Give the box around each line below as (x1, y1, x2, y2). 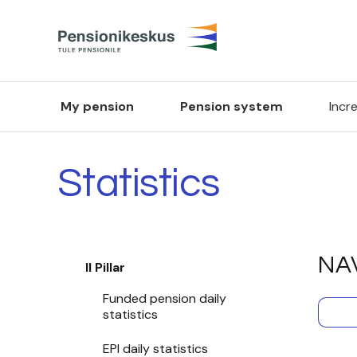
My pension (60, 97, 134, 115)
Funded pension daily (102, 289, 226, 307)
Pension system (179, 97, 283, 115)
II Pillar (84, 258, 126, 276)
